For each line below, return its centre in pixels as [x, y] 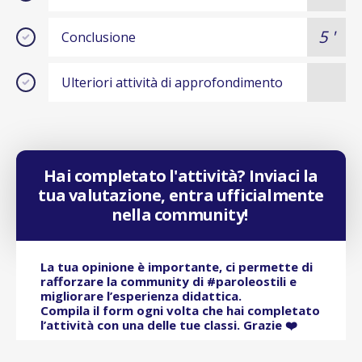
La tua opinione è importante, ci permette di [177, 267]
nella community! [181, 215]
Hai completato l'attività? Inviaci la [181, 176]
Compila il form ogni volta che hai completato [180, 311]
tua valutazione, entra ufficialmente [181, 196]
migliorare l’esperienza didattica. [143, 296]
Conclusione [99, 37]
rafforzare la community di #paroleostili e [170, 282]
